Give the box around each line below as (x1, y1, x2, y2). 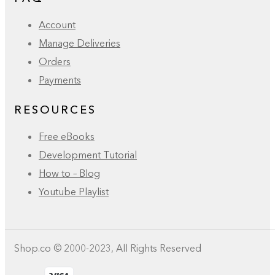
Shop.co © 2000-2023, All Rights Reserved (14, 241, 201, 254)
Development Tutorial (39, 148, 137, 161)
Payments (39, 73, 81, 86)
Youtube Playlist (39, 185, 109, 198)
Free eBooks (39, 130, 95, 142)
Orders (39, 55, 71, 68)
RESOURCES (14, 103, 96, 117)
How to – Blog (39, 166, 100, 179)
